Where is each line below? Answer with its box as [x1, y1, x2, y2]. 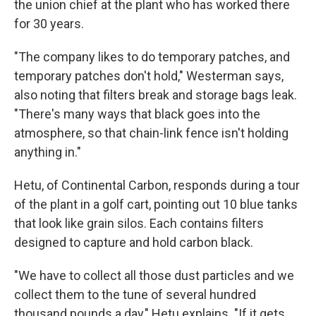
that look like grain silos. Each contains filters [14, 216, 264, 231]
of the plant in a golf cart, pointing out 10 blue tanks [14, 197, 298, 212]
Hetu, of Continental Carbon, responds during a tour [14, 178, 300, 193]
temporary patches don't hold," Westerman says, [14, 68, 284, 84]
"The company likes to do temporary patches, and [14, 49, 290, 65]
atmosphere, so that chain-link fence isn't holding [14, 126, 288, 141]
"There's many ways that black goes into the [14, 107, 260, 122]
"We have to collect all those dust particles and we [14, 268, 294, 284]
